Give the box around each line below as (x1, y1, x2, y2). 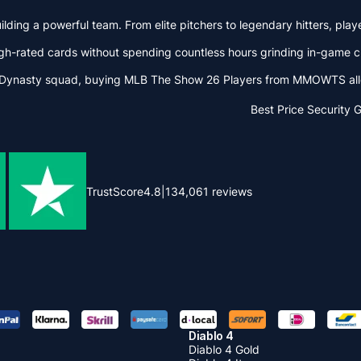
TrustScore (86, 184, 143, 198)
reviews (209, 184, 252, 198)
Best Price (251, 102, 304, 116)
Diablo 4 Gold (189, 342, 259, 356)
